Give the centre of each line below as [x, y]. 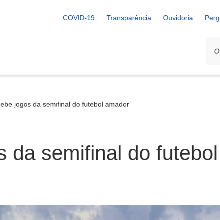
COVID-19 [79, 18]
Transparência [129, 18]
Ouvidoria [178, 18]
